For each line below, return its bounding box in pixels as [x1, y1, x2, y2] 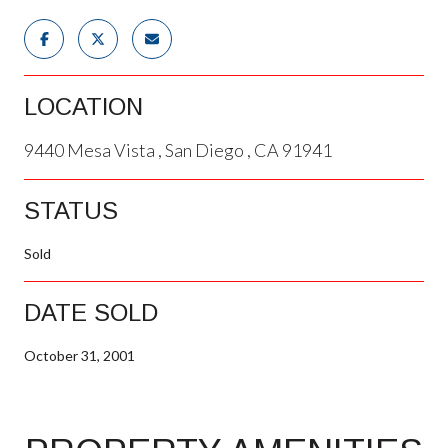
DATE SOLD [24, 298, 158, 326]
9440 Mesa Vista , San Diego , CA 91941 [24, 138, 332, 161]
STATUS [24, 196, 118, 224]
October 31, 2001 [24, 346, 135, 364]
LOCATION [24, 92, 143, 120]
